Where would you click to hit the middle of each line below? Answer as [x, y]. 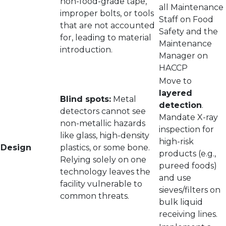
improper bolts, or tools [107, 13]
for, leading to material [106, 38]
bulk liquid [181, 202]
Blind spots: [86, 99]
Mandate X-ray [188, 117]
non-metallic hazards [103, 123]
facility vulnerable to [101, 184]
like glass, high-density [105, 135]
